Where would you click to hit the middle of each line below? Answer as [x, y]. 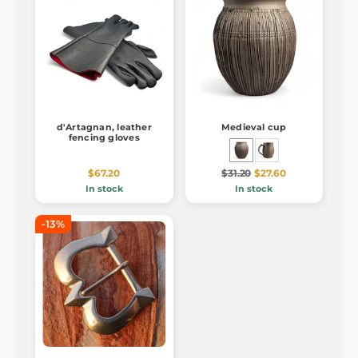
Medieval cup [254, 127]
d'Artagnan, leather [104, 127]
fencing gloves [104, 138]
